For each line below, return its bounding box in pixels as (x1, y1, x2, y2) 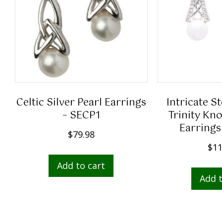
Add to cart (57, 160, 106, 172)
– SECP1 (62, 108, 100, 124)
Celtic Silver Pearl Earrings (16, 95, 146, 111)
